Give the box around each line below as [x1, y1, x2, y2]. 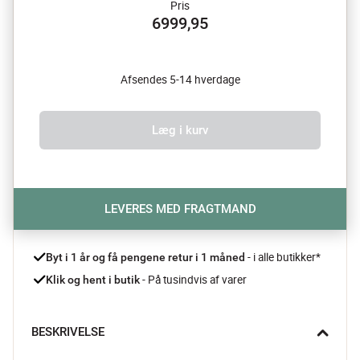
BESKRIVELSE [31, 324, 104, 339]
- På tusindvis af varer [140, 272, 247, 287]
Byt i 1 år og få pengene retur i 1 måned [46, 250, 247, 264]
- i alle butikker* [247, 249, 321, 264]
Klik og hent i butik [46, 272, 140, 286]
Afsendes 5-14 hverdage [120, 72, 240, 87]
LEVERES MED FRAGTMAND [104, 201, 256, 216]
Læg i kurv [152, 122, 208, 137]
